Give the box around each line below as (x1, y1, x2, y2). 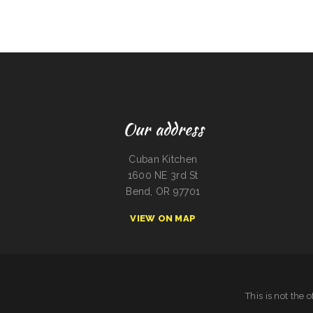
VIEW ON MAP (130, 213, 196, 224)
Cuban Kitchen (129, 154, 198, 165)
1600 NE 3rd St (127, 170, 198, 181)
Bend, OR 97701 (126, 186, 201, 197)
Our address (122, 117, 203, 141)
